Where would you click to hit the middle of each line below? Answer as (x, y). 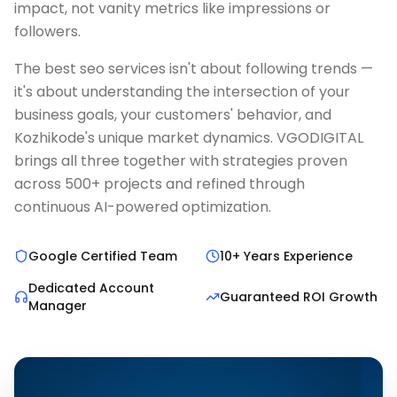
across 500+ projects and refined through (160, 184)
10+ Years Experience (286, 256)
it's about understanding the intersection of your (182, 92)
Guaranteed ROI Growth (299, 297)
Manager (58, 306)
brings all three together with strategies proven (181, 161)
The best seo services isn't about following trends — (194, 69)
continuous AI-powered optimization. (143, 207)
